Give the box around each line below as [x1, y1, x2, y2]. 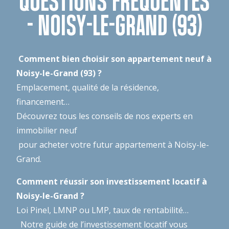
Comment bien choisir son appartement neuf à [16, 53, 212, 64]
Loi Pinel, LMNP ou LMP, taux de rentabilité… [16, 204, 189, 216]
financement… [16, 96, 70, 107]
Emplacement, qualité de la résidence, [16, 81, 159, 93]
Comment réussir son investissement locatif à [16, 175, 207, 187]
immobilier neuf [16, 124, 77, 136]
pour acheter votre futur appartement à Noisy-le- [16, 139, 209, 150]
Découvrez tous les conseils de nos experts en [16, 110, 193, 122]
